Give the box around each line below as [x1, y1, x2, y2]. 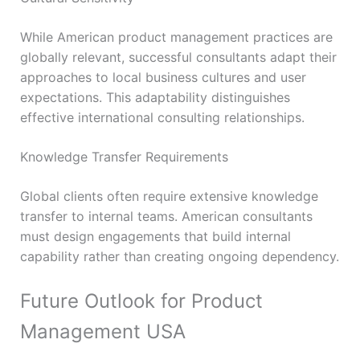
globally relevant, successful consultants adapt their [19, 48, 337, 65]
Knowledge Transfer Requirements [19, 148, 228, 165]
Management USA [19, 319, 186, 343]
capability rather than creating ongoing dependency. [19, 247, 339, 264]
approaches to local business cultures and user [19, 68, 306, 85]
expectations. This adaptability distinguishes [19, 88, 290, 105]
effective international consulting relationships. [19, 108, 305, 125]
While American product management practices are [19, 28, 333, 45]
